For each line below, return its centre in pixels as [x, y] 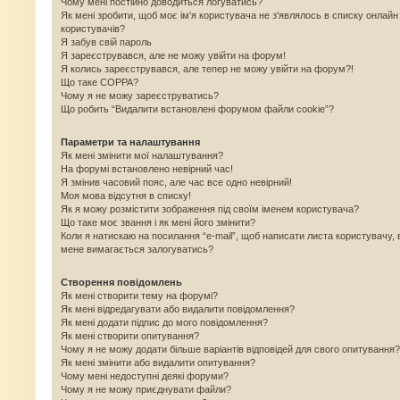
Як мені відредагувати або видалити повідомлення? [178, 309]
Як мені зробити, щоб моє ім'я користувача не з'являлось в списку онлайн [229, 15]
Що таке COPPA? [100, 82]
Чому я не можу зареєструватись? [140, 96]
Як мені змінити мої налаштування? [142, 155]
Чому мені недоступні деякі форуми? [145, 376]
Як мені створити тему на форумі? [139, 296]
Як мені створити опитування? [130, 336]
